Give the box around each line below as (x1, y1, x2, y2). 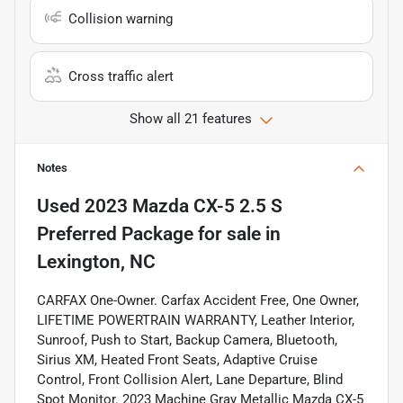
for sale (193, 222, 261, 245)
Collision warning (68, 10, 173, 27)
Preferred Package (37, 222, 193, 245)
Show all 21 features (130, 110, 252, 127)
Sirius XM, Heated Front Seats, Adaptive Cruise (37, 351, 318, 368)
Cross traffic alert (68, 67, 174, 85)
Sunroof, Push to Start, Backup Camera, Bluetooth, (37, 331, 337, 348)
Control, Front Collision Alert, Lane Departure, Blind (37, 371, 343, 388)
